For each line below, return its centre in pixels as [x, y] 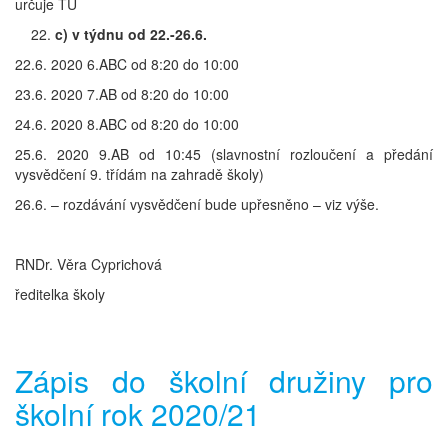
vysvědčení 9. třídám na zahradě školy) [139, 174]
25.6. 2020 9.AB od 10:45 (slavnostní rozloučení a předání [224, 154]
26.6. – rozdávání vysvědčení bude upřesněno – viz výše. [197, 204]
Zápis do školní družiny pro [224, 381]
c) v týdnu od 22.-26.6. [131, 34]
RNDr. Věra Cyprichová [88, 264]
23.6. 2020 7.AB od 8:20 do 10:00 [122, 94]
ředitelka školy [60, 294]
